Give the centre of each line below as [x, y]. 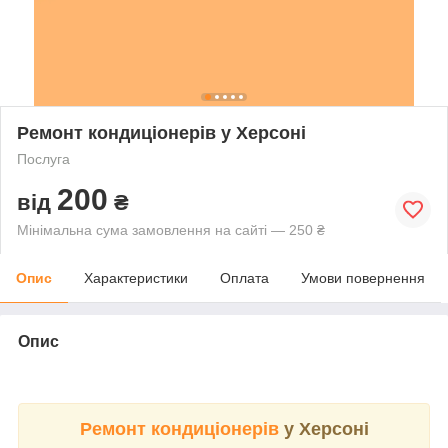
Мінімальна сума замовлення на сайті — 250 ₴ [171, 229]
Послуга [43, 158]
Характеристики [136, 277]
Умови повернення [363, 277]
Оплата [244, 277]
